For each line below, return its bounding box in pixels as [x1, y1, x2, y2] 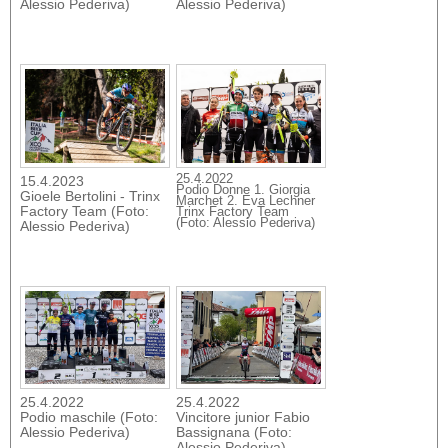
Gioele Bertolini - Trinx [20, 188, 160, 204]
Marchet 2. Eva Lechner [176, 193, 315, 208]
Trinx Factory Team [176, 204, 289, 219]
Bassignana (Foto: [176, 424, 292, 440]
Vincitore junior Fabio [176, 409, 310, 425]
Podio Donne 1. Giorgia [176, 182, 310, 197]
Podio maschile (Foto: [20, 409, 158, 425]
